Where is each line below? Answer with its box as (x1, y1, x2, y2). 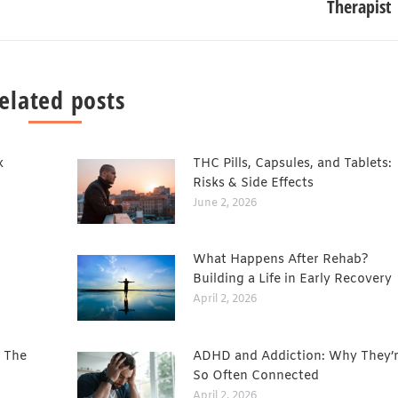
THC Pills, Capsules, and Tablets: (193, 155, 392, 172)
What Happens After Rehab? (193, 251, 369, 269)
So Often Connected (193, 367, 319, 385)
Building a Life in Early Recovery (193, 271, 392, 289)
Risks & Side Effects (193, 175, 314, 192)
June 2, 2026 (193, 196, 257, 211)
